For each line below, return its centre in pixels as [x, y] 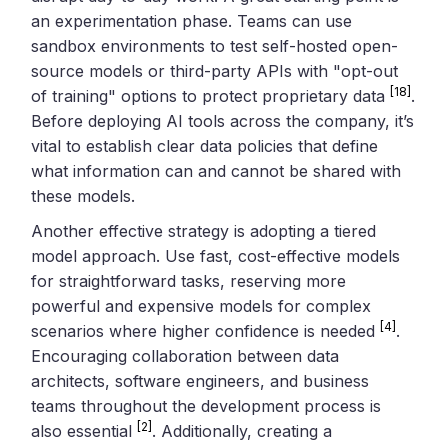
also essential [84, 430]
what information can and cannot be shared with [216, 170]
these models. [83, 195]
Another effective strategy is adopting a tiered [204, 230]
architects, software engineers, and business [200, 380]
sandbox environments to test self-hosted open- [215, 45]
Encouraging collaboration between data [185, 355]
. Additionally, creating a [242, 430]
